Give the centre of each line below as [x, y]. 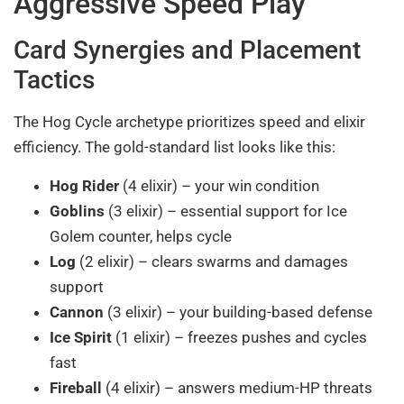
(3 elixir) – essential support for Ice [226, 211]
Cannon [77, 312]
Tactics [54, 80]
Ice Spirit [81, 337]
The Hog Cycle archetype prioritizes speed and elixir [189, 122]
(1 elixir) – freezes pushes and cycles [239, 337]
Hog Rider [84, 185]
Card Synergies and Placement [187, 50]
